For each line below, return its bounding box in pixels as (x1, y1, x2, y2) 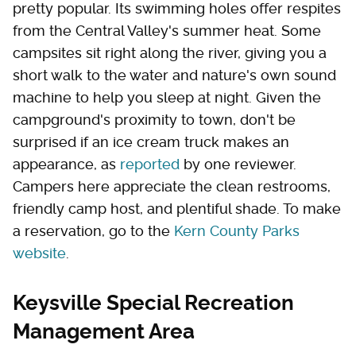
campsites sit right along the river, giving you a (13, 44, 327, 61)
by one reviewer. (180, 155, 296, 172)
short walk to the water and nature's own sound (13, 66, 336, 83)
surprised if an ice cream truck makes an (13, 133, 289, 150)
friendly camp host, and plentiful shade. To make (13, 199, 341, 217)
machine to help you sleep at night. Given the (13, 88, 321, 106)
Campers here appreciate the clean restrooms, (13, 177, 331, 195)
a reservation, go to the (13, 222, 174, 239)
